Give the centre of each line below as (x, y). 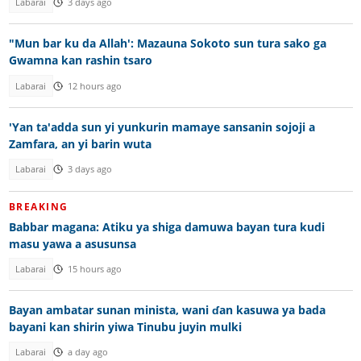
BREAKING (38, 206)
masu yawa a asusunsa (72, 243)
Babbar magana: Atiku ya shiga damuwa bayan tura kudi (166, 226)
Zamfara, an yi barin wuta (80, 144)
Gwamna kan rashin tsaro (80, 60)
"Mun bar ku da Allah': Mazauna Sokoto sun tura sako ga (167, 44)
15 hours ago (94, 269)
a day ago (87, 353)
